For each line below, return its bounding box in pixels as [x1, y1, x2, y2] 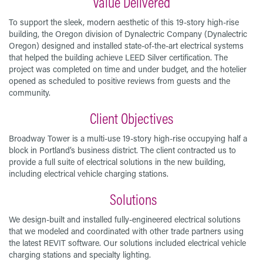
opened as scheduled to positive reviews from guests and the [9, 75, 230, 86]
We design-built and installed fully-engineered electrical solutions [9, 213, 241, 225]
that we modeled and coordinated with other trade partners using [9, 225, 244, 237]
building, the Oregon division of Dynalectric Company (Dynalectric [9, 28, 247, 39]
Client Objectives [90, 108, 173, 128]
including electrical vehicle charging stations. [9, 167, 168, 179]
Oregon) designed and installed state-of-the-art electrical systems [9, 39, 244, 51]
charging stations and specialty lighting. [9, 248, 151, 260]
